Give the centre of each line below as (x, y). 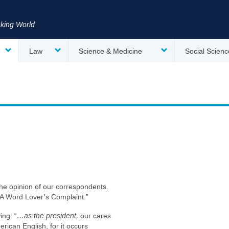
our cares (95, 216)
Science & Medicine (110, 51)
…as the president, (48, 216)
